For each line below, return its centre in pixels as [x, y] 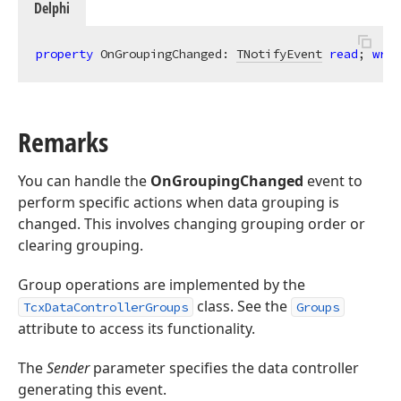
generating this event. [92, 389]
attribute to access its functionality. [137, 328]
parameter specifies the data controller [224, 368]
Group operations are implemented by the [162, 285]
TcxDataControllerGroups [106, 307]
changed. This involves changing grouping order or [192, 224]
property [64, 54]
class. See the [242, 306]
